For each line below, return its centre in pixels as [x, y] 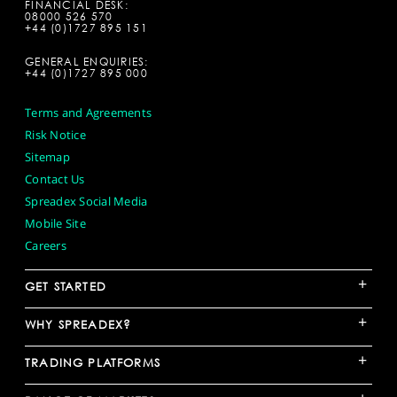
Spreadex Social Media [86, 202]
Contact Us [55, 179]
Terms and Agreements [89, 113]
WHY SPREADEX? [78, 325]
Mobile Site [55, 224]
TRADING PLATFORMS [93, 363]
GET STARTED [66, 287]
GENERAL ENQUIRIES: [87, 62]
